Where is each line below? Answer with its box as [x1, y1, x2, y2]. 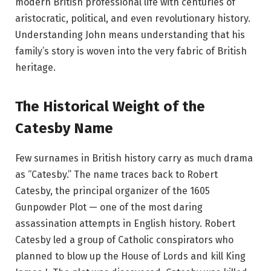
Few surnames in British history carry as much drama [15, 152, 253, 164]
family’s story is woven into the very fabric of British [15, 45, 247, 57]
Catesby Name [15, 119, 113, 137]
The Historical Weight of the [15, 97, 205, 115]
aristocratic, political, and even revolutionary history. [15, 13, 250, 25]
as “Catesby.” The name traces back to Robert [15, 168, 218, 180]
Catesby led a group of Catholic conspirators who [15, 233, 233, 246]
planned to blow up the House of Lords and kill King [15, 250, 246, 262]
